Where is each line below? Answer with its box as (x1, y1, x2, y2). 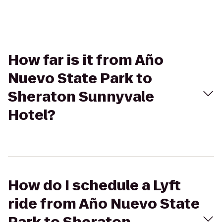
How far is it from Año (8, 51, 164, 70)
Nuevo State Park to (8, 69, 152, 88)
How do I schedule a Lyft (8, 176, 181, 195)
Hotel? (8, 106, 55, 125)
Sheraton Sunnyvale (8, 87, 154, 107)
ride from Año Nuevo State (8, 194, 200, 214)
